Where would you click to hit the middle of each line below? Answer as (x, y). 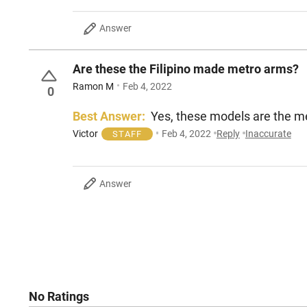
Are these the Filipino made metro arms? (186, 69)
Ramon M (93, 86)
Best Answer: (109, 116)
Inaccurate (268, 133)
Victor (85, 133)
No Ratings (59, 297)
